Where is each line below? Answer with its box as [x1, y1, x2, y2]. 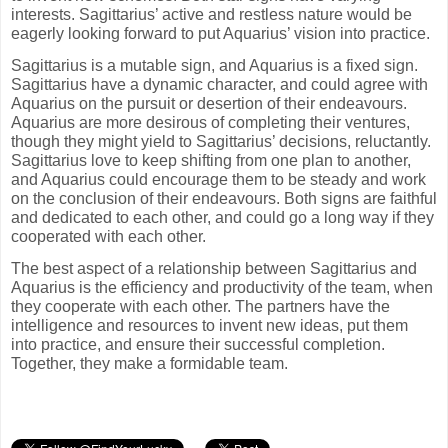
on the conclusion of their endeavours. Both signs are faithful [11, 189, 437, 207]
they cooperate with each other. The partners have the [11, 297, 390, 315]
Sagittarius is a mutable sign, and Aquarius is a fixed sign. [11, 56, 418, 74]
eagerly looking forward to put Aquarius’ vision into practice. [11, 25, 430, 43]
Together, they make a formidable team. [11, 354, 288, 372]
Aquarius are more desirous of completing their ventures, [11, 113, 410, 131]
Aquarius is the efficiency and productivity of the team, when [11, 278, 433, 296]
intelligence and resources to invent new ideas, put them [11, 316, 408, 334]
